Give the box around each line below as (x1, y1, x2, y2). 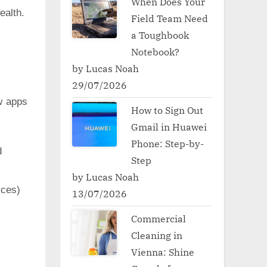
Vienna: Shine (131, 245, 195, 258)
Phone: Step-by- (131, 136, 204, 150)
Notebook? (131, 45, 182, 58)
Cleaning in (131, 228, 183, 241)
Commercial (131, 212, 187, 225)
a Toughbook (131, 28, 190, 41)
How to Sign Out (131, 103, 204, 116)
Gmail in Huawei (131, 120, 207, 133)
